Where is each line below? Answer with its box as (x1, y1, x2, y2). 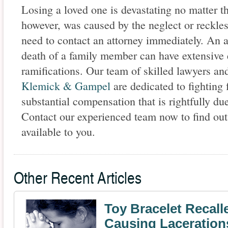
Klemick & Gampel (21, 78, 110, 94)
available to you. (21, 124, 95, 139)
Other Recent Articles (14, 166, 141, 189)
